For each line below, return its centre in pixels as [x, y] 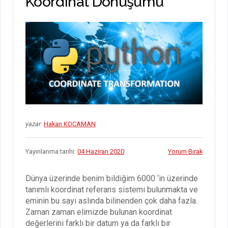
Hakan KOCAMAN [70, 124]
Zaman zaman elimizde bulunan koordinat [99, 212]
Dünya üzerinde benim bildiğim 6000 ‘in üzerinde [112, 178]
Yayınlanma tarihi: [51, 151]
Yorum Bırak [185, 151]
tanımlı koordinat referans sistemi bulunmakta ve [112, 189]
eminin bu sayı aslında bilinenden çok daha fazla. [111, 201]
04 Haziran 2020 [101, 151]
